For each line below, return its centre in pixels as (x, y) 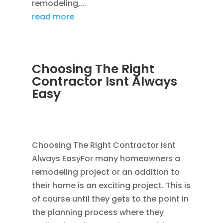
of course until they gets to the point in (110, 199)
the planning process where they (98, 213)
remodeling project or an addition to (106, 172)
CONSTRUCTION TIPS (68, 121)
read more (53, 17)
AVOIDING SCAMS (111, 107)
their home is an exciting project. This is (111, 186)
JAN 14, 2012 (53, 107)
